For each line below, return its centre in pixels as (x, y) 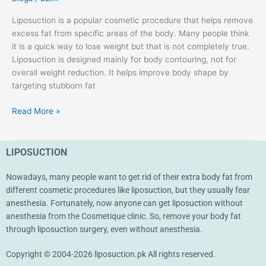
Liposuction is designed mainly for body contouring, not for (124, 60)
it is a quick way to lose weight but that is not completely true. (131, 47)
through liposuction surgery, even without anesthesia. (104, 229)
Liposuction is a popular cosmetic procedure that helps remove (132, 20)
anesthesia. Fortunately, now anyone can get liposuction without (124, 203)
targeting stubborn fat (54, 86)
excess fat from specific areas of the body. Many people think (130, 34)
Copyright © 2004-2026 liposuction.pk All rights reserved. (111, 254)
